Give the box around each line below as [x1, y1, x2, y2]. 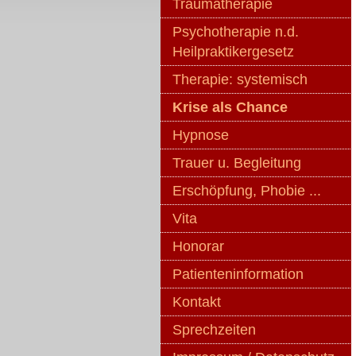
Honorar [172, 238, 224, 254]
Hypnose [172, 127, 229, 143]
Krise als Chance [172, 99, 288, 115]
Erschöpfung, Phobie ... [172, 183, 321, 199]
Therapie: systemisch [172, 72, 308, 87]
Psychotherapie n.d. [172, 24, 299, 40]
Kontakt [172, 294, 221, 310]
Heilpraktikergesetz [172, 44, 294, 60]
